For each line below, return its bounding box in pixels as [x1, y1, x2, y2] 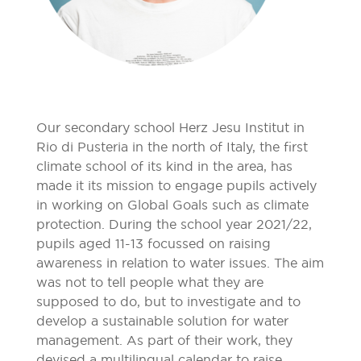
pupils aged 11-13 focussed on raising [35, 234, 271, 251]
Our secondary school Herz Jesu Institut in [35, 118, 305, 135]
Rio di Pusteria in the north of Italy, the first [35, 138, 308, 155]
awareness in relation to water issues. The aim [35, 254, 324, 271]
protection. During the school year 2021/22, [35, 215, 312, 232]
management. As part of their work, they [35, 331, 293, 348]
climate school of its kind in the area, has [35, 157, 293, 174]
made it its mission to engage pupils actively [35, 176, 317, 193]
